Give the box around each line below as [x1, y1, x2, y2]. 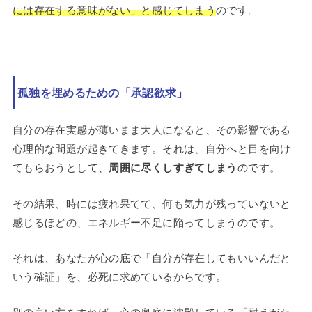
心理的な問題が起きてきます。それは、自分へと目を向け [12, 140, 291, 155]
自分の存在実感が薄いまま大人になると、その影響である [12, 121, 291, 136]
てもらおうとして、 [12, 159, 109, 174]
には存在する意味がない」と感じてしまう [12, 1, 217, 17]
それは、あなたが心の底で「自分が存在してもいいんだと [12, 249, 291, 265]
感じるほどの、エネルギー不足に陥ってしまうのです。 [12, 214, 281, 229]
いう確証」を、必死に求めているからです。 [12, 268, 227, 283]
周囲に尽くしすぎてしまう [109, 159, 237, 175]
